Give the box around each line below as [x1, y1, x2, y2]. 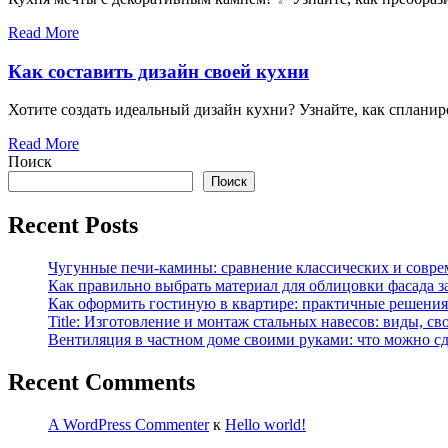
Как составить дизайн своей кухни [8, 60, 309, 82]
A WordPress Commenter [48, 415, 209, 433]
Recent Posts [8, 212, 138, 239]
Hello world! [225, 415, 306, 433]
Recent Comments [8, 368, 195, 395]
